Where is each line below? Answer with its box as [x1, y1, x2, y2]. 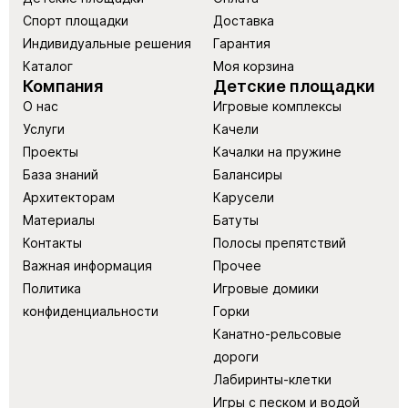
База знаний [23, 167, 98, 182]
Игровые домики [213, 280, 319, 296]
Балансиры [213, 167, 282, 182]
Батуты [213, 212, 259, 228]
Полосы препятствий [213, 235, 346, 250]
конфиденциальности [23, 303, 158, 319]
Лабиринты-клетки [213, 372, 331, 387]
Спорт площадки [23, 13, 128, 28]
